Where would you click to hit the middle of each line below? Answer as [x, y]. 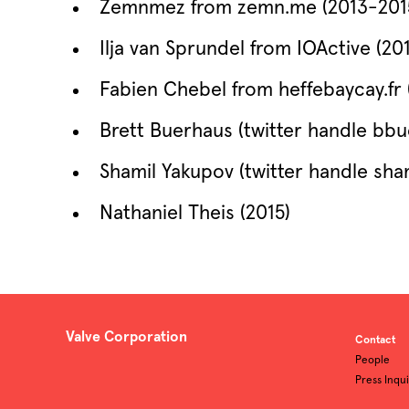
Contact [376, 341]
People [373, 361]
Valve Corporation [126, 337]
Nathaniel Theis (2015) [195, 214]
